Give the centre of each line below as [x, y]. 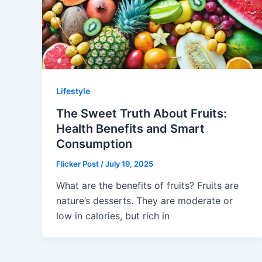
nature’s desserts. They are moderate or [144, 201]
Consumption [94, 144]
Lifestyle [73, 91]
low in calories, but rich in [113, 216]
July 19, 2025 [129, 163]
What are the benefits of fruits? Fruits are [147, 186]
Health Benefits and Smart [130, 128]
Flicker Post [78, 163]
